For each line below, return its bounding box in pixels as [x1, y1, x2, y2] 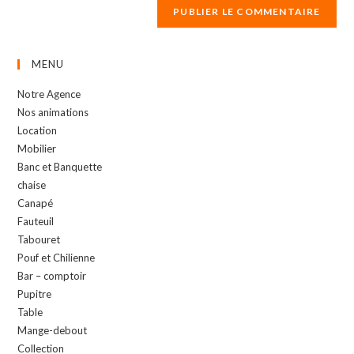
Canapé [17, 197, 54, 210]
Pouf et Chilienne [17, 251, 96, 265]
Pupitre [17, 288, 52, 301]
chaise [17, 179, 47, 192]
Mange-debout [17, 324, 88, 337]
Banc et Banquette [17, 160, 103, 174]
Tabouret [17, 233, 61, 247]
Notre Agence [17, 88, 81, 101]
